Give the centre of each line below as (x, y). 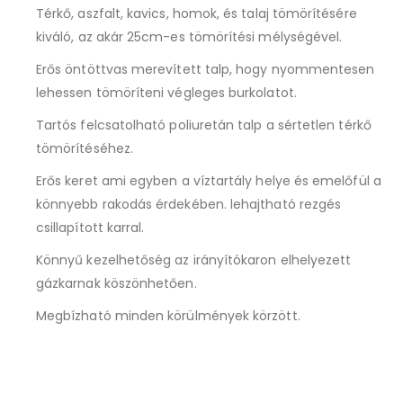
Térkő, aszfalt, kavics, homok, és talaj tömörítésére (197, 13)
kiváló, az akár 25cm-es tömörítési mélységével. (189, 36)
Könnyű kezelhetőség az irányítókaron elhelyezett (194, 260)
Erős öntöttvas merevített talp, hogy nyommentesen (206, 69)
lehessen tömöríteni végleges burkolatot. (166, 92)
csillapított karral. (90, 227)
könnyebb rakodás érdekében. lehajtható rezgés (189, 204)
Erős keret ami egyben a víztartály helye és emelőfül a (209, 180)
